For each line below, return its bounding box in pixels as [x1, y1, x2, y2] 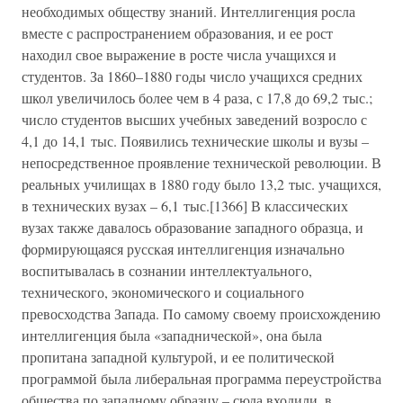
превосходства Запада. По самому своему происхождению [22, 304, 381, 323]
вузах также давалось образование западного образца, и [22, 218, 363, 237]
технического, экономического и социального [22, 282, 304, 301]
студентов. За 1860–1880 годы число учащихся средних [22, 67, 363, 85]
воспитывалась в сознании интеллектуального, [22, 261, 312, 280]
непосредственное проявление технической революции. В [22, 153, 381, 172]
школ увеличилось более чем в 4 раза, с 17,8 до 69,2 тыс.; [22, 88, 372, 107]
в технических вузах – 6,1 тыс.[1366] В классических [22, 196, 348, 215]
